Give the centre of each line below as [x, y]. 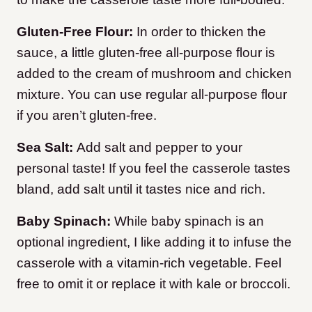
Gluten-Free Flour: [77, 32]
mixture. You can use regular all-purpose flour [152, 95]
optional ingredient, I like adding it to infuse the [154, 242]
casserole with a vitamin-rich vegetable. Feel [149, 263]
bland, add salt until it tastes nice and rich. [141, 189]
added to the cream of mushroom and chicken [154, 74]
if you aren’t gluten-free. [88, 116]
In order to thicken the [201, 32]
